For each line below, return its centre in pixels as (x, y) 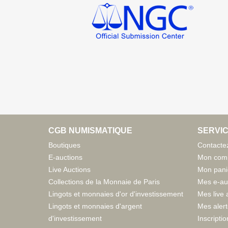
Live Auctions (69, 169)
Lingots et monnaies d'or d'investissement (116, 194)
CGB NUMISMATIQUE (90, 130)
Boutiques (64, 145)
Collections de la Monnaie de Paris (104, 181)
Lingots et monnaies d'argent (95, 206)
